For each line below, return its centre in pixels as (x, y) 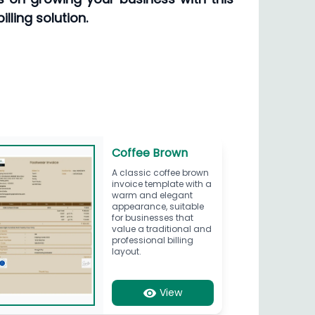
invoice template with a (161, 184)
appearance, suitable (157, 206)
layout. (126, 251)
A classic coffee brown (160, 172)
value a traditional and (161, 229)
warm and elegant (152, 195)
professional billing (152, 240)
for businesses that (152, 217)
